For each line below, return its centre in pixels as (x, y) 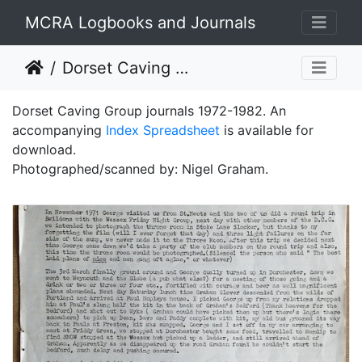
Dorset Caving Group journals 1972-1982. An (149, 111)
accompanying (59, 130)
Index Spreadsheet (163, 130)
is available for (267, 130)
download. (44, 149)
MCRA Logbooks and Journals (140, 23)
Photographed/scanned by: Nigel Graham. (140, 169)
